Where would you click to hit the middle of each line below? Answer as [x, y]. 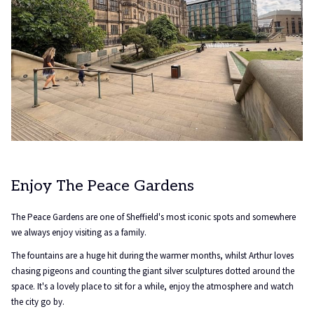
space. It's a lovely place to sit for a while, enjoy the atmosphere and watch [152, 286]
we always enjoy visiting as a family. [79, 232]
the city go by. [38, 302]
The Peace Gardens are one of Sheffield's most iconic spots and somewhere [153, 217]
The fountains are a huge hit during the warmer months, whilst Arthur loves [152, 255]
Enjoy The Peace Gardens [103, 186]
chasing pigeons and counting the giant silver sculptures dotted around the [153, 271]
